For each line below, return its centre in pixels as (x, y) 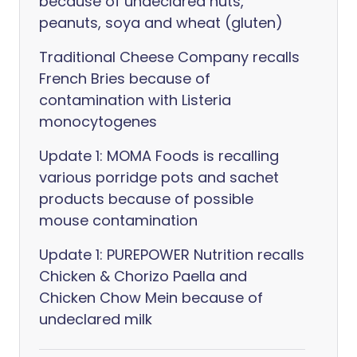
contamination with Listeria (135, 100)
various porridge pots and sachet (159, 177)
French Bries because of (125, 78)
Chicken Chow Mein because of (151, 298)
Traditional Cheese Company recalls (169, 57)
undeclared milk (96, 319)
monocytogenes (98, 122)
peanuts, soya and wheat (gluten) (161, 23)
